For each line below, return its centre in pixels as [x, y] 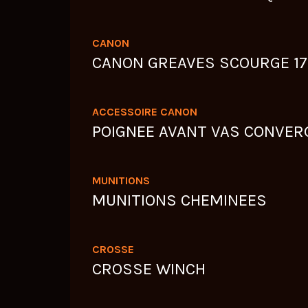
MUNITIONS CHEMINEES [179, 200]
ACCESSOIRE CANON [145, 112]
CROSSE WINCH [149, 269]
